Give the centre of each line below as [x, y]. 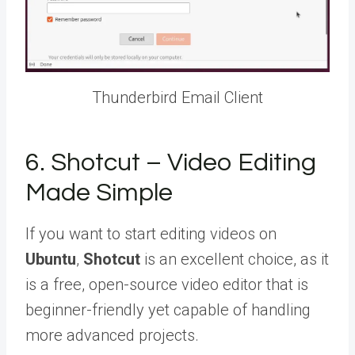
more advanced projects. [112, 336]
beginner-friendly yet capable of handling [168, 310]
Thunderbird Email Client [177, 98]
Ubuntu [51, 260]
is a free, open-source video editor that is [167, 285]
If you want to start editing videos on [151, 234]
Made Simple [99, 193]
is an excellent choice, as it [235, 260]
